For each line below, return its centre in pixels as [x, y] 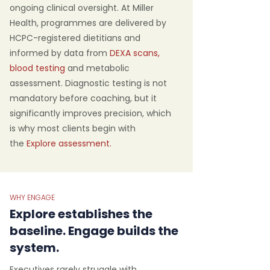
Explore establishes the [81, 214]
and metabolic [99, 68]
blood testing [37, 68]
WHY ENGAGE [32, 197]
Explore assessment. [69, 143]
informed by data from [58, 53]
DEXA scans [134, 53]
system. [34, 248]
